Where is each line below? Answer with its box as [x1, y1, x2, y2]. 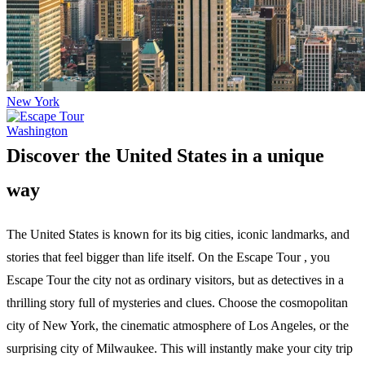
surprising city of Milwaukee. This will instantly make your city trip [7, 341, 353, 355]
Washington [7, 123, 68, 138]
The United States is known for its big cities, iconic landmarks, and [7, 226, 350, 241]
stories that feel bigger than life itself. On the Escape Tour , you [7, 249, 330, 264]
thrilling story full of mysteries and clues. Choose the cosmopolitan [7, 295, 348, 310]
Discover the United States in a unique [7, 144, 324, 166]
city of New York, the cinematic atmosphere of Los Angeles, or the [7, 318, 349, 332]
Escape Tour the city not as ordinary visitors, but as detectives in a [7, 272, 344, 287]
